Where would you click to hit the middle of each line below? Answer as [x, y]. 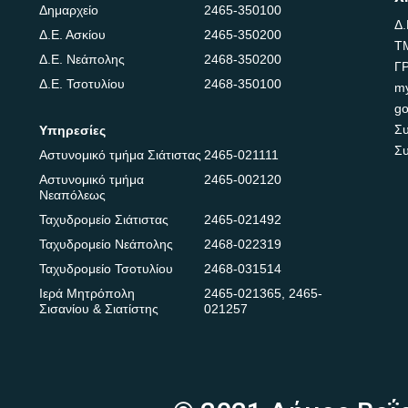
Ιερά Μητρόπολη [87, 293]
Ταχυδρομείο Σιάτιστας [104, 219]
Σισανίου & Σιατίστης [99, 308]
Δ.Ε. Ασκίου [73, 34]
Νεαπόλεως [73, 194]
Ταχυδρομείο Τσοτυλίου [107, 268]
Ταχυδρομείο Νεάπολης [107, 244]
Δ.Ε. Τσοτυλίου [82, 83]
